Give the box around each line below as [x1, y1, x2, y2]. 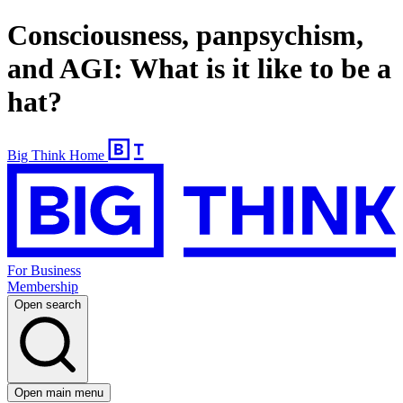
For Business [7, 263, 81, 279]
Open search [14, 298, 81, 312]
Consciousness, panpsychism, [7, 19, 363, 52]
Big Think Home [7, 147, 104, 163]
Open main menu [14, 386, 103, 400]
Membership [7, 279, 78, 295]
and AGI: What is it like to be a [7, 52, 391, 85]
